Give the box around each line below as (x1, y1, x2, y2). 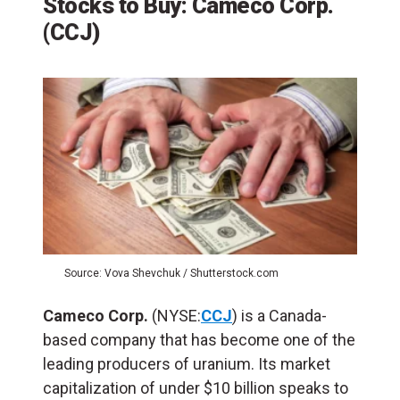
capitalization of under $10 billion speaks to (43, 378, 348, 397)
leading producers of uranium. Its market (43, 354, 330, 373)
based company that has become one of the (43, 329, 355, 349)
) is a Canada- (232, 305, 327, 325)
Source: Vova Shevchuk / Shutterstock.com (64, 266, 279, 279)
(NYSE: (148, 305, 201, 325)
